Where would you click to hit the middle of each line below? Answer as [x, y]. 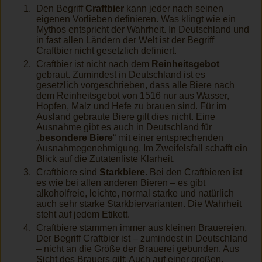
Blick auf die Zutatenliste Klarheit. [106, 159]
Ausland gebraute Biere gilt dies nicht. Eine [126, 117]
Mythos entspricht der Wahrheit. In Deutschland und [143, 30]
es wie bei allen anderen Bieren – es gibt [121, 183]
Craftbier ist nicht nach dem [94, 64]
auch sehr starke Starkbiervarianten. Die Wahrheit [139, 204]
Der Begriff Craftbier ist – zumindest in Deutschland [142, 239]
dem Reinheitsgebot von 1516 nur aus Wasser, [133, 96]
